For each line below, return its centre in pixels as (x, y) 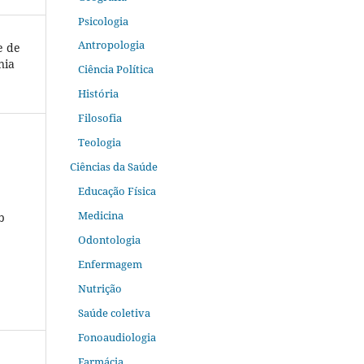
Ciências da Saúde (114, 167)
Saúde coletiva (114, 313)
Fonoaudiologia (117, 338)
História (98, 94)
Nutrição (100, 289)
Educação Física (117, 191)
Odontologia (109, 240)
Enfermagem (110, 264)
